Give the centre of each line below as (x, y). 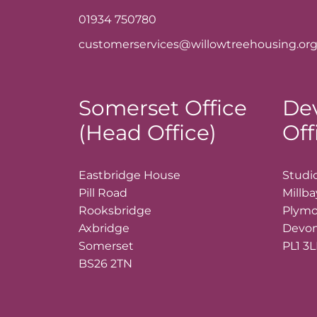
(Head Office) (147, 133)
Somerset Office (162, 108)
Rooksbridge (115, 211)
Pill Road (103, 193)
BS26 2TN (105, 264)
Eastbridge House (129, 175)
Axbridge (104, 229)
